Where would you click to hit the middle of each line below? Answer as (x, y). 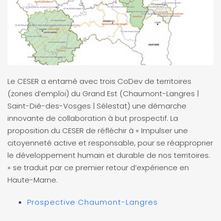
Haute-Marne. (33, 180)
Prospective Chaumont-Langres (92, 202)
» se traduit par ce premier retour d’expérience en (98, 168)
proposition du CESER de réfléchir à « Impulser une (98, 131)
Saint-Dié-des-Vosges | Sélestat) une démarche (97, 106)
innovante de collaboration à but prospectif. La (93, 118)
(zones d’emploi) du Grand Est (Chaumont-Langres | (103, 94)
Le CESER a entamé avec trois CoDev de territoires (99, 81)
